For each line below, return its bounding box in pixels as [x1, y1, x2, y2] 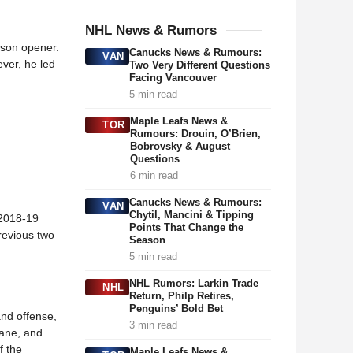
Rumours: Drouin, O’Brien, [129, 128, 261, 139]
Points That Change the [128, 221, 243, 233]
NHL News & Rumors [85, 23, 217, 38]
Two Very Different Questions [128, 59, 270, 71]
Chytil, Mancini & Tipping [128, 209, 254, 221]
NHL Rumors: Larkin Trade [128, 277, 258, 289]
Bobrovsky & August [129, 140, 230, 152]
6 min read [129, 169, 178, 181]
